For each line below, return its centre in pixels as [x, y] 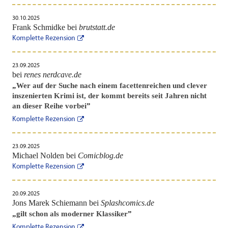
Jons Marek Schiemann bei [56, 203]
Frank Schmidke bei [45, 27]
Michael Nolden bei [45, 155]
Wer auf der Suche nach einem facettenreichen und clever [111, 85]
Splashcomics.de [127, 203]
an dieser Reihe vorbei [49, 106]
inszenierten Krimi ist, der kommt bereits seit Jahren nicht [109, 95]
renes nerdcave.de [52, 74]
